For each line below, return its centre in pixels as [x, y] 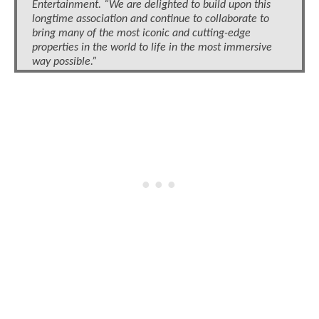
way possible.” [65, 62]
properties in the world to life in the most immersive [152, 48]
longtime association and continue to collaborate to [151, 20]
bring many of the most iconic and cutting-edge [141, 34]
